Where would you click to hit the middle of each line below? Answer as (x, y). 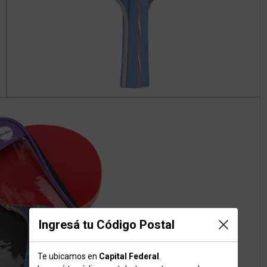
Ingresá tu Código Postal (107, 224)
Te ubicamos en (68, 256)
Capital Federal (129, 256)
